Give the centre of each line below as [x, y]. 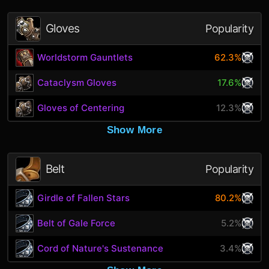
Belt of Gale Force [77, 223]
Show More [134, 130]
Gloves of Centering [81, 108]
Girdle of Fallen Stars [84, 198]
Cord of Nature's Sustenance [101, 248]
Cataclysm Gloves [77, 83]
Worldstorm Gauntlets [85, 57]
